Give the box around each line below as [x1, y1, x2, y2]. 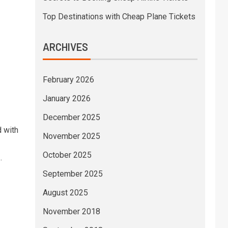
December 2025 [42, 112, 100, 122]
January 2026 [42, 94, 91, 103]
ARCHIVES [42, 41, 88, 53]
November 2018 [42, 207, 100, 216]
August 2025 [42, 188, 88, 197]
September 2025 [42, 169, 103, 179]
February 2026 [42, 75, 94, 84]
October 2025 [42, 150, 92, 160]
